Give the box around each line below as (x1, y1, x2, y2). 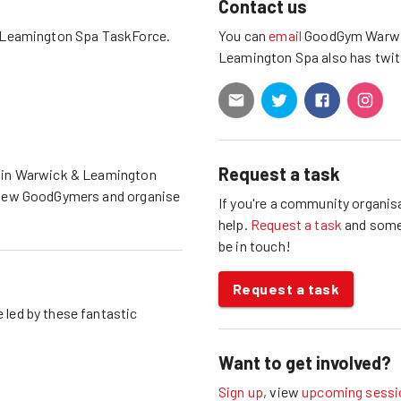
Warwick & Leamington (14, 165, 157, 183)
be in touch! (218, 236, 291, 254)
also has (319, 47, 372, 65)
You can (218, 26, 269, 44)
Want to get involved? (218, 351, 391, 373)
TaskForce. (98, 26, 171, 44)
